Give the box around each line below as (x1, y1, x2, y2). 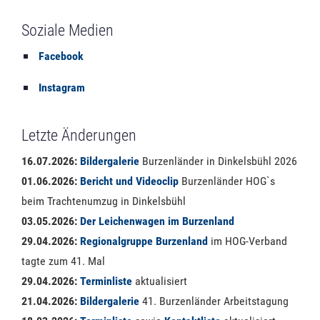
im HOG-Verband (208, 234, 287, 248)
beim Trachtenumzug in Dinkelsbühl (21, 194, 186, 208)
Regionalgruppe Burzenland (80, 234, 208, 248)
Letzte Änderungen (21, 126, 136, 144)
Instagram (39, 80, 85, 94)
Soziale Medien (21, 21, 114, 39)
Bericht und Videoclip (80, 174, 179, 188)
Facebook (39, 49, 84, 63)
